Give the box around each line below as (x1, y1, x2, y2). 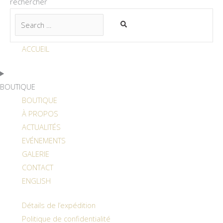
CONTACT (21, 162, 53, 172)
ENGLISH (21, 175, 51, 186)
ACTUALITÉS (21, 121, 61, 132)
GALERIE (21, 148, 49, 159)
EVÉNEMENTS (21, 135, 66, 145)
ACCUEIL (21, 44, 49, 54)
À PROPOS (21, 108, 58, 118)
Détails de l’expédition (21, 200, 96, 210)
